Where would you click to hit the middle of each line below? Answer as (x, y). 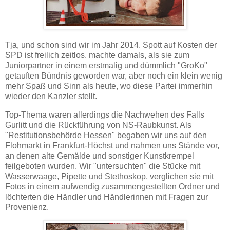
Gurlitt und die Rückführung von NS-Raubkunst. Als (98, 125)
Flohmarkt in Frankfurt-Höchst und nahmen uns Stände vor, (112, 145)
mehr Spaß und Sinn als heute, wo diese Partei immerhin (109, 86)
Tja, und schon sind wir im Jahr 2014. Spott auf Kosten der (111, 45)
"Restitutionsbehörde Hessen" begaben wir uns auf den (106, 135)
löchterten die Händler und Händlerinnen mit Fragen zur (107, 197)
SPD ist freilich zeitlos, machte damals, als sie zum (97, 55)
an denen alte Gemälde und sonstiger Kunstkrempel (100, 156)
